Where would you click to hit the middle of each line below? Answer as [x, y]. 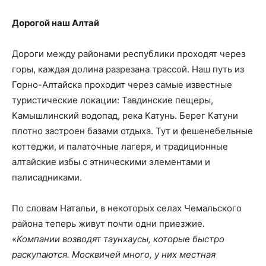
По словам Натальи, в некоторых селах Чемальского [127, 208]
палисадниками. [47, 177]
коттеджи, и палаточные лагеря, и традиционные [120, 146]
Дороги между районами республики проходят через [129, 53]
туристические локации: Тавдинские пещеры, [113, 100]
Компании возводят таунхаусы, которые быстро [121, 239]
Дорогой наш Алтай [56, 23]
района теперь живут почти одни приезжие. [108, 223]
